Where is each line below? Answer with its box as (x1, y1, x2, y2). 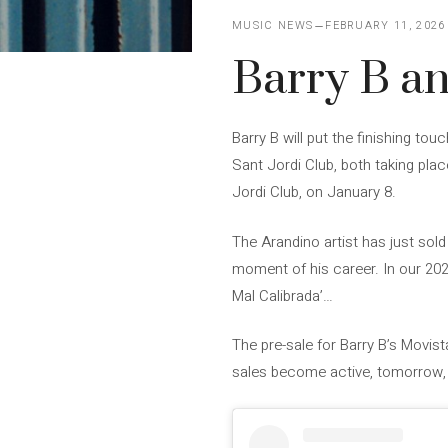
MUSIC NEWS (232, 17, 314, 34)
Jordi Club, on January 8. (232, 181, 396, 203)
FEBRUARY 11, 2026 (325, 17, 446, 34)
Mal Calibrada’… (232, 284, 333, 307)
